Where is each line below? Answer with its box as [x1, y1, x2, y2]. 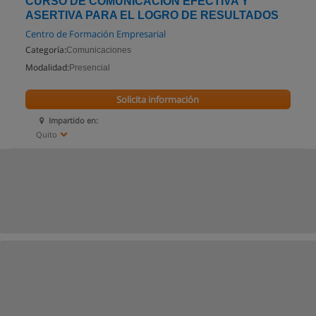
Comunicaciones [66, 45, 131, 55]
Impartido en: [49, 115, 99, 126]
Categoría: [25, 44, 66, 56]
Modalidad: [25, 61, 69, 73]
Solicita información [116, 93, 200, 106]
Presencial [69, 63, 110, 73]
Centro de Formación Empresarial [25, 28, 166, 40]
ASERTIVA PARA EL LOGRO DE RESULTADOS [25, 9, 279, 21]
